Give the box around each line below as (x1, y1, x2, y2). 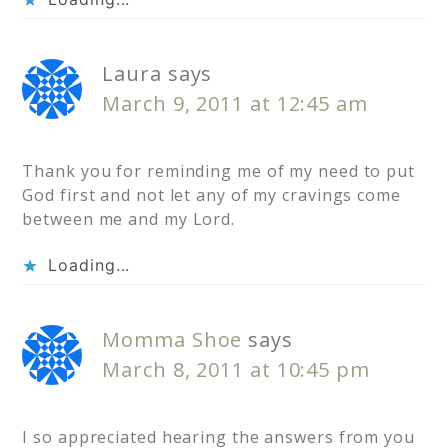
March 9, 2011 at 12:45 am (102, 90, 368, 118)
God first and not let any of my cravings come (22, 184, 401, 207)
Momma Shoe (102, 326, 243, 354)
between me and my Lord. (22, 208, 236, 231)
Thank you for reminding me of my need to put (22, 160, 415, 183)
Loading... (48, 255, 131, 276)
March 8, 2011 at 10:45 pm (102, 356, 370, 384)
